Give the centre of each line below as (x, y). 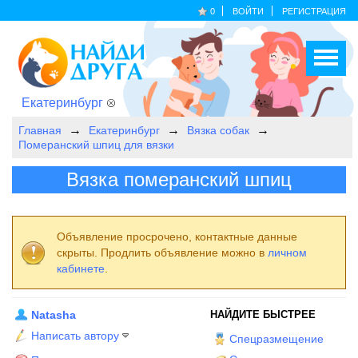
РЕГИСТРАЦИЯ (314, 11)
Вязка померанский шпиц (179, 179)
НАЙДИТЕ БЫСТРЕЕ (263, 314)
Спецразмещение (277, 339)
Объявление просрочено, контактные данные (177, 237)
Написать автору (75, 336)
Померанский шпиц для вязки (96, 145)
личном (287, 253)
